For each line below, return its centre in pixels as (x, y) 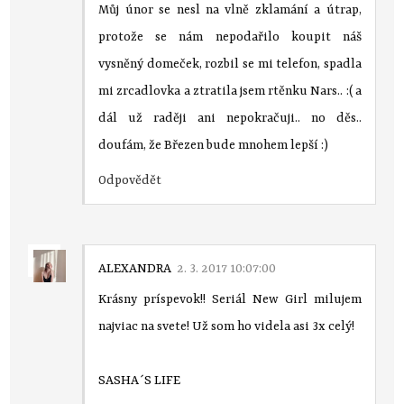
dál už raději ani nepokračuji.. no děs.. (230, 118)
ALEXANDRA (135, 268)
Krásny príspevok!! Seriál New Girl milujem (230, 299)
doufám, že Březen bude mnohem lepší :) (214, 145)
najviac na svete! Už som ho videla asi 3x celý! (227, 326)
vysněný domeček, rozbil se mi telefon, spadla (230, 64)
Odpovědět (130, 180)
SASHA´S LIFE (140, 380)
